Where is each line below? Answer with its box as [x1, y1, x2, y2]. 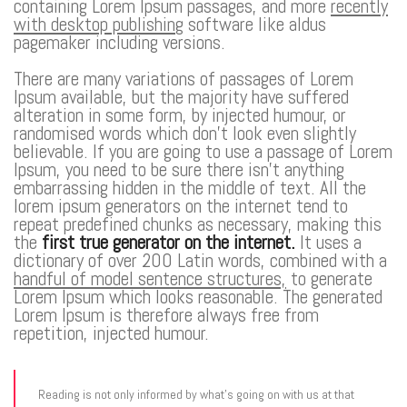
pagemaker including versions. [14, 30, 225, 55]
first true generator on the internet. [42, 230, 295, 254]
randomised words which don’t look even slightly [14, 121, 356, 145]
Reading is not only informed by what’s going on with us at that [38, 386, 354, 402]
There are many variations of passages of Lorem [14, 66, 353, 91]
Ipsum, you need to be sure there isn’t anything [14, 157, 344, 182]
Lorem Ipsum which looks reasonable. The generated [14, 284, 382, 309]
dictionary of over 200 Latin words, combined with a [14, 248, 387, 273]
